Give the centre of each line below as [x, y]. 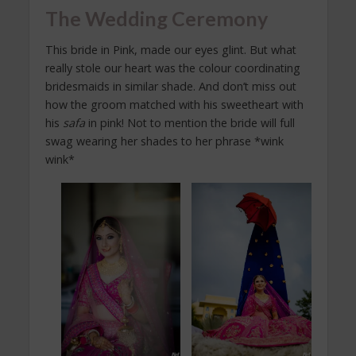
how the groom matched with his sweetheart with [174, 105]
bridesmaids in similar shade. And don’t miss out [170, 87]
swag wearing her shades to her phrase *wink [164, 141]
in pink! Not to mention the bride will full [191, 123]
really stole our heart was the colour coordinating [172, 68]
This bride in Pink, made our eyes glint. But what [170, 50]
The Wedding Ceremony [156, 18]
